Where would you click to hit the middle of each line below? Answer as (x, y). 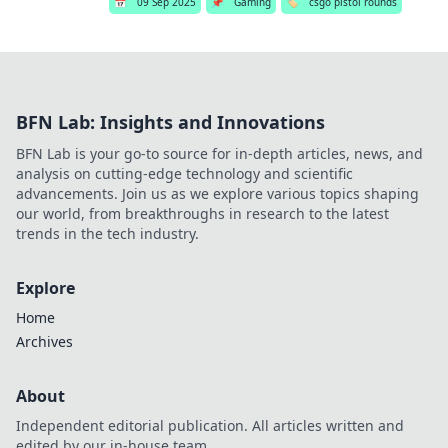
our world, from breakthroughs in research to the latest (202, 213)
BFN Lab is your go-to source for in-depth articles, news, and (219, 153)
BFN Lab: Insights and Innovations (170, 122)
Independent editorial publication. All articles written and (210, 425)
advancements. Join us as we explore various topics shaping (217, 193)
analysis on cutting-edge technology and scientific (184, 173)
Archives (44, 341)
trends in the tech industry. (107, 233)
